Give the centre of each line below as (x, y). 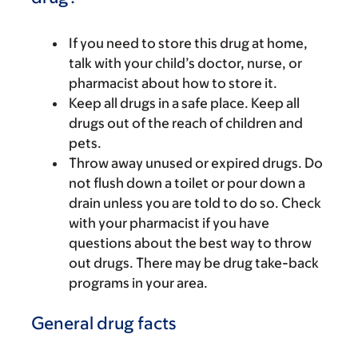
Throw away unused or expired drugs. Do (196, 163)
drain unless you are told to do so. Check (195, 203)
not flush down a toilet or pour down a (187, 183)
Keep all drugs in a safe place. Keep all (184, 103)
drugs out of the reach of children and (186, 123)
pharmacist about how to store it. (173, 83)
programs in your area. (138, 283)
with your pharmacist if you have (169, 223)
